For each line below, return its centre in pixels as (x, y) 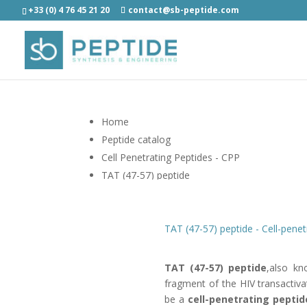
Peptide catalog (136, 139)
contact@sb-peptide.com (184, 10)
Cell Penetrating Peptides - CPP (171, 157)
